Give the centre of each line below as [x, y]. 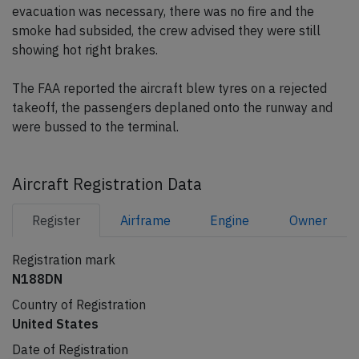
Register [56, 221]
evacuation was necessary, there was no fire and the [163, 12]
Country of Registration [79, 305]
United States [55, 324]
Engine [230, 221]
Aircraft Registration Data [107, 184]
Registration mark [64, 260]
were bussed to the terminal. [95, 127]
